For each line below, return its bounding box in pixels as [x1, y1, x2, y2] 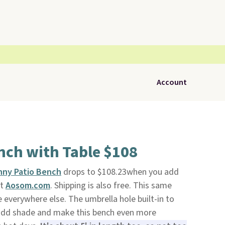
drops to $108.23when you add [61, 166, 179, 178]
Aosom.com [5, 179, 50, 192]
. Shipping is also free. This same [50, 179, 172, 192]
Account [157, 77, 187, 88]
